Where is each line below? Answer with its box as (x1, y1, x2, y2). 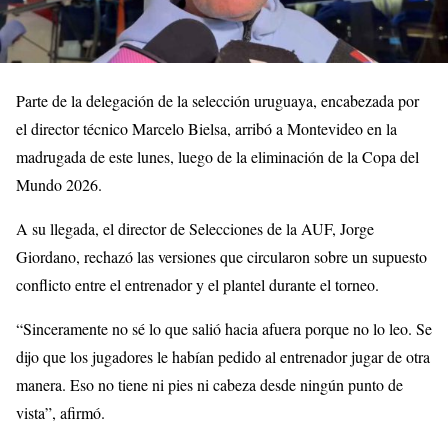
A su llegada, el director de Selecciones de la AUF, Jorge (16, 218, 374, 239)
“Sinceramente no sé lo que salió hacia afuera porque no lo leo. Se (16, 318, 432, 339)
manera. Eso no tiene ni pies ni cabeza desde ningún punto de (16, 374, 403, 395)
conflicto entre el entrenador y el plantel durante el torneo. (16, 274, 379, 295)
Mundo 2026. (16, 174, 102, 195)
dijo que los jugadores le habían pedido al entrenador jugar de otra (16, 346, 430, 367)
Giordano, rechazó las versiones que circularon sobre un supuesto (16, 246, 427, 267)
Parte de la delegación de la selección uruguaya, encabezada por (16, 90, 419, 111)
